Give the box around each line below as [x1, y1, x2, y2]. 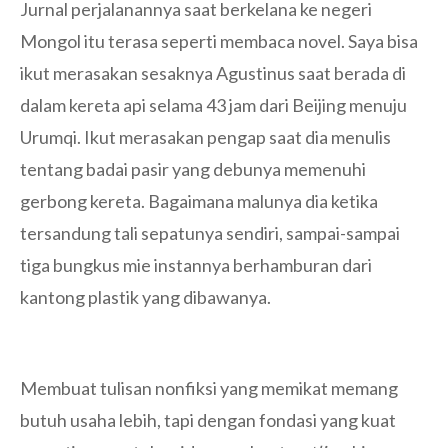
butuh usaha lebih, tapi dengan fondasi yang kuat [20, 409, 396, 432]
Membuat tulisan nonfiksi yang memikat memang [20, 377, 398, 400]
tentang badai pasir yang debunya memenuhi [20, 158, 366, 181]
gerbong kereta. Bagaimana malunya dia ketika [20, 190, 378, 213]
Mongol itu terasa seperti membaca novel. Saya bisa [20, 30, 418, 53]
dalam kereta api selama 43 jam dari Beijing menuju [20, 94, 407, 117]
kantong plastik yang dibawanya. [20, 286, 271, 309]
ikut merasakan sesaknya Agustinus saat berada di [20, 62, 406, 85]
